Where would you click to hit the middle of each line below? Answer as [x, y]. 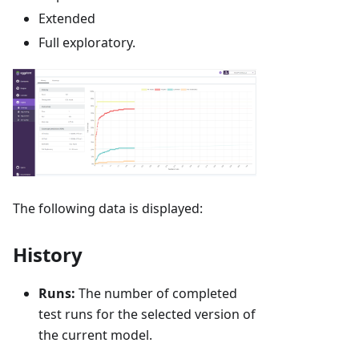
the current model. [95, 335]
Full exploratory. [87, 42]
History [48, 254]
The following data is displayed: [108, 208]
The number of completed [156, 293]
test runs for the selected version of [147, 314]
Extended [67, 18]
